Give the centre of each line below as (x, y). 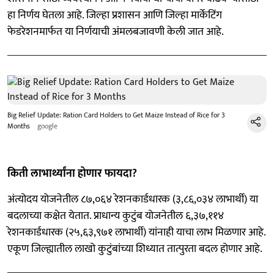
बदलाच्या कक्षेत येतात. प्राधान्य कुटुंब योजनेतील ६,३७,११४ (116, 216)
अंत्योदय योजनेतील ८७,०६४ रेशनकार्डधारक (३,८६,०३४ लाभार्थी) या (133, 199)
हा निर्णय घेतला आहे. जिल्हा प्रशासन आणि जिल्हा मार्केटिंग (115, 15)
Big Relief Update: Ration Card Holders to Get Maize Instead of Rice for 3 (116, 115)
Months (19, 126)
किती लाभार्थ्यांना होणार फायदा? (72, 174)
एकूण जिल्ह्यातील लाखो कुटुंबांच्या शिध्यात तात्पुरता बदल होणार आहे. (135, 249)
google (47, 126)
